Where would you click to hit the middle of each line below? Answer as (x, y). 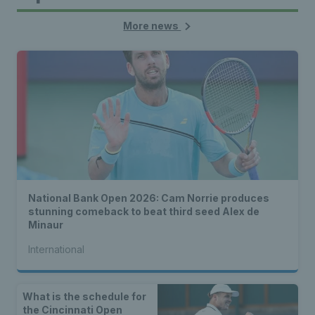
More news (152, 26)
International (56, 249)
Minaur (46, 225)
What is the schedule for (84, 296)
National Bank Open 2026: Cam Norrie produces (149, 198)
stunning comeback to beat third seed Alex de (144, 211)
